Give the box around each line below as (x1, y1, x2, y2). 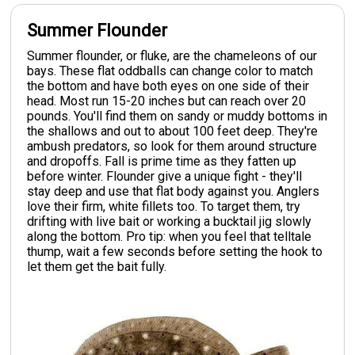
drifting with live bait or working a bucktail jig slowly (27, 213, 312, 229)
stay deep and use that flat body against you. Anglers (27, 183, 320, 199)
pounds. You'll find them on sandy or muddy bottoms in (27, 108, 328, 124)
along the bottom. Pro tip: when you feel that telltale (27, 228, 312, 244)
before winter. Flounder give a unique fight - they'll (27, 168, 303, 184)
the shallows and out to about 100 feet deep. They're (27, 123, 319, 139)
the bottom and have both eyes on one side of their (27, 78, 310, 94)
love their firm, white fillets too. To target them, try (27, 198, 301, 214)
